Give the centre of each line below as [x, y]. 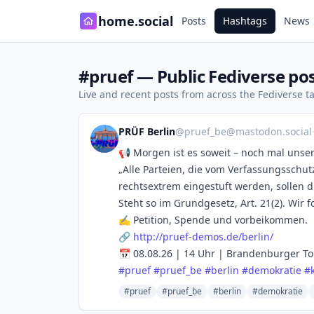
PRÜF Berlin [147, 131]
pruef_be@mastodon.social [248, 131]
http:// [148, 237]
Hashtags [245, 21]
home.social [136, 21]
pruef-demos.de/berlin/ [218, 237]
